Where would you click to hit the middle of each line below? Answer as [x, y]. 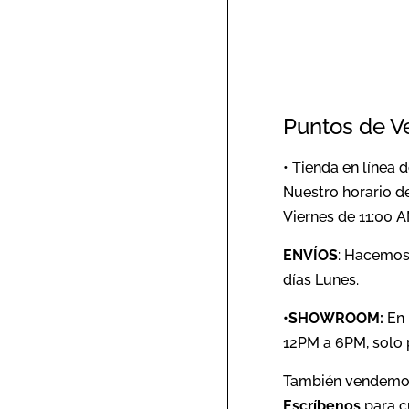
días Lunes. [321, 279]
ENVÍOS [310, 255]
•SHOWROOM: [335, 318]
